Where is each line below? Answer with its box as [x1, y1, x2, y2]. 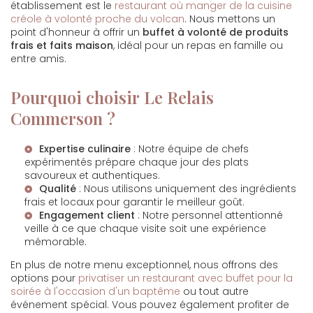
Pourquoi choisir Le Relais [10, 86, 214, 108]
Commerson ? [10, 107, 115, 129]
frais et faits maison [10, 38, 113, 52]
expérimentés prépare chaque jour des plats [24, 155, 249, 169]
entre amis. [10, 52, 66, 66]
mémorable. [24, 235, 87, 249]
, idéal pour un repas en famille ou [113, 38, 283, 52]
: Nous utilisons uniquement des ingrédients [76, 182, 296, 196]
